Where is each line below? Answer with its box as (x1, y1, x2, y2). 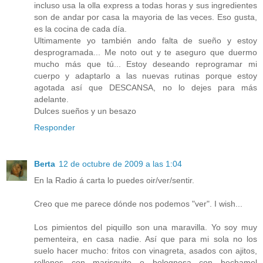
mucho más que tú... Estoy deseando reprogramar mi (34, 59, 257, 69)
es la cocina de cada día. (34, 23, 127, 33)
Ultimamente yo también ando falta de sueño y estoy (34, 35, 257, 45)
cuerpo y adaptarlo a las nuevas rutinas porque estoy (34, 70, 257, 80)
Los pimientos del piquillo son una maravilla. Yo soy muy (34, 222, 257, 232)
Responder (34, 122, 75, 132)
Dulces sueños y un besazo (34, 106, 136, 116)
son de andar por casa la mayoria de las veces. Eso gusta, (34, 12, 257, 22)
